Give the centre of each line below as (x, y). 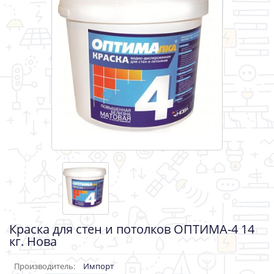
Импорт (98, 266)
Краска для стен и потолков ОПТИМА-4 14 (132, 229)
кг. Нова (33, 242)
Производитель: (45, 266)
